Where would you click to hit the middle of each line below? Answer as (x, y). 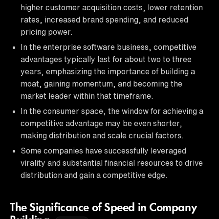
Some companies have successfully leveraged (103, 150)
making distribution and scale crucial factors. (102, 135)
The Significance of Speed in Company (103, 208)
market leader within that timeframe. (87, 96)
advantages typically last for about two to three (106, 59)
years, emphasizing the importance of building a (108, 71)
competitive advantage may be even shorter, (101, 123)
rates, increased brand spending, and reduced (104, 19)
